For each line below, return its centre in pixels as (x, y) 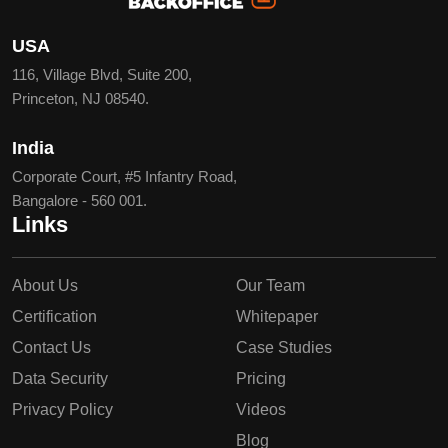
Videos (261, 409)
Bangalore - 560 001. (79, 200)
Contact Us (51, 347)
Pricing (261, 378)
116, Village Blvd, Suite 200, (102, 74)
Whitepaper (277, 316)
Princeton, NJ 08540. (80, 98)
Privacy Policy (62, 409)
